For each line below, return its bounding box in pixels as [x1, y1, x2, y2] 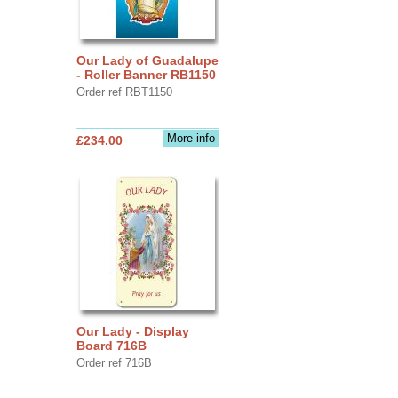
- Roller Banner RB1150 [76, 67, 216, 82]
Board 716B [76, 338, 147, 353]
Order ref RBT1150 [76, 84, 172, 99]
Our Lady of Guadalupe [76, 52, 219, 68]
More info [166, 131, 215, 145]
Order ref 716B [76, 355, 152, 370]
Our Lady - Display [76, 323, 189, 338]
